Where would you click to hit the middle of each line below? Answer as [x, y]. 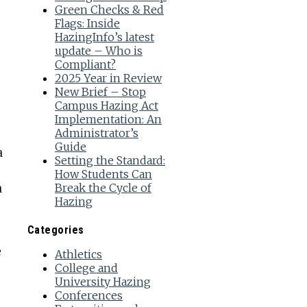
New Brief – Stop [100, 92]
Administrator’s [96, 133]
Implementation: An [108, 120]
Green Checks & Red [109, 10]
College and [86, 268]
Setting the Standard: [110, 161]
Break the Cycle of [103, 188]
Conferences [88, 295]
